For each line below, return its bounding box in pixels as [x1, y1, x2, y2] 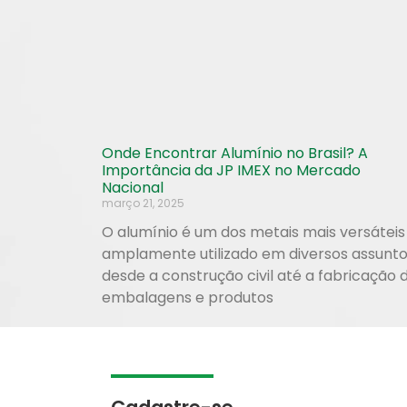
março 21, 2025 [102, 195, 184, 212]
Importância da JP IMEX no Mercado [102, 160, 361, 182]
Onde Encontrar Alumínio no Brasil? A [102, 143, 368, 164]
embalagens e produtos [102, 287, 273, 309]
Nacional [102, 177, 164, 199]
